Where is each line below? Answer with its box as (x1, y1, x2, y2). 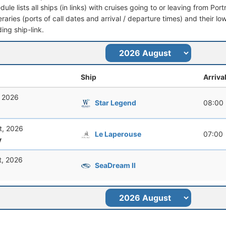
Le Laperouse (95, 129, 141, 138)
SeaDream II (95, 160, 136, 169)
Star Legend (95, 98, 136, 107)
